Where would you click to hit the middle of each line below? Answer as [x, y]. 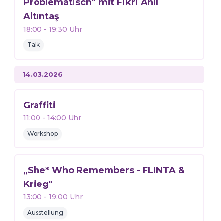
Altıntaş [41, 16]
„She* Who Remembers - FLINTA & [104, 170]
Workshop [42, 133]
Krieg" [38, 184]
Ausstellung [45, 212]
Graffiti [39, 105]
